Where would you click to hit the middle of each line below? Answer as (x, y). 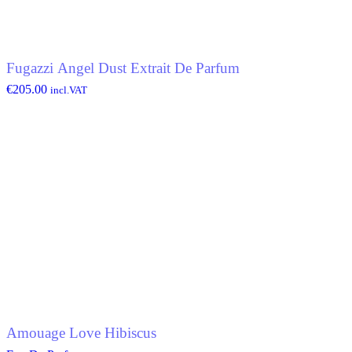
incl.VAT (69, 90)
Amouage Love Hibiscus (81, 332)
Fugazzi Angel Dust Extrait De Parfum (123, 68)
